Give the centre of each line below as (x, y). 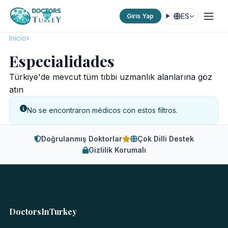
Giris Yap (140, 16)
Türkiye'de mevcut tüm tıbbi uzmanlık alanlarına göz (110, 77)
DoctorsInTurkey (43, 211)
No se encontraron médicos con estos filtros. (102, 110)
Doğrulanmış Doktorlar (82, 139)
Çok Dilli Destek (166, 139)
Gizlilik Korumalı (117, 150)
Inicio (18, 38)
